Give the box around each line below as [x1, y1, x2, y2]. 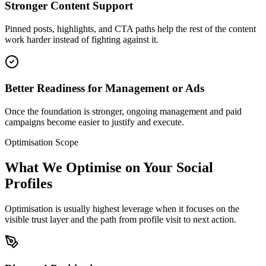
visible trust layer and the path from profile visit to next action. [5, 214, 236, 224]
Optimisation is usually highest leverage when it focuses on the [5, 203, 239, 214]
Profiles [5, 175, 52, 191]
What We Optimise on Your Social [5, 159, 213, 175]
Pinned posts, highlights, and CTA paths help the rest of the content [5, 23, 256, 34]
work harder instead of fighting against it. [5, 34, 159, 45]
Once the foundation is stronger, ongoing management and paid [5, 106, 242, 117]
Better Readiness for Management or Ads [5, 82, 204, 95]
